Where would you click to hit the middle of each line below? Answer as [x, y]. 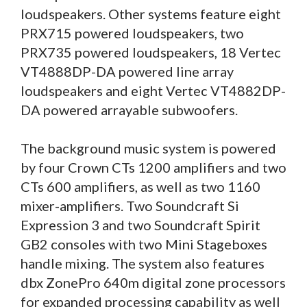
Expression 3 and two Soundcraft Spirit [140, 225]
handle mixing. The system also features [143, 263]
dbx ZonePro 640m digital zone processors [153, 283]
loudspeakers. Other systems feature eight [151, 14]
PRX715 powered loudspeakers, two [132, 33]
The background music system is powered [148, 148]
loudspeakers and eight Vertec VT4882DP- [153, 91]
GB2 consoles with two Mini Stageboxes [144, 244]
